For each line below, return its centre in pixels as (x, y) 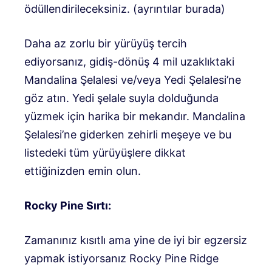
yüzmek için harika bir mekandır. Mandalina (135, 116)
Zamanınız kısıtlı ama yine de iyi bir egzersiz (136, 240)
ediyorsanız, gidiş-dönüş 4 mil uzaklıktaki (129, 61)
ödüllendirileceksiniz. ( (81, 8)
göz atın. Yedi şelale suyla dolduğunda (121, 98)
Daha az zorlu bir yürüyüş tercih (106, 43)
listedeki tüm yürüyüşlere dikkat (105, 152)
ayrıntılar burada (179, 8)
